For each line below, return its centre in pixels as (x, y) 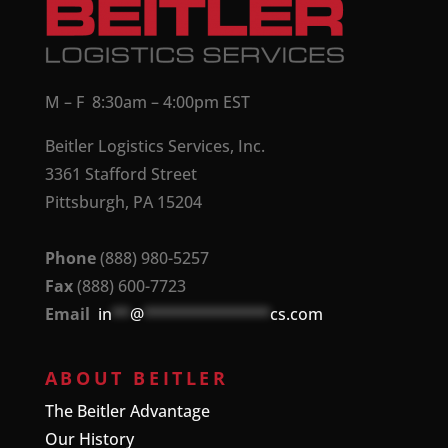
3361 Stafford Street (120, 174)
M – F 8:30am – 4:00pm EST (147, 102)
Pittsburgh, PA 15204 (123, 202)
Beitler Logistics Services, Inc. (154, 146)
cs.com (296, 314)
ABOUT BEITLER (136, 378)
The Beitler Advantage (127, 411)
